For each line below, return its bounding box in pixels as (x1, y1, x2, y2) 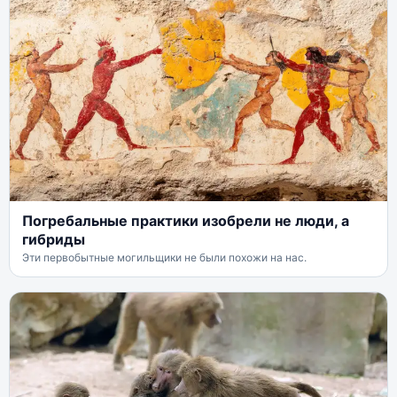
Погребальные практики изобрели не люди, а (22, 212, 349, 230)
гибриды (22, 230, 85, 248)
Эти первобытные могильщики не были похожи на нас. (22, 251, 307, 264)
